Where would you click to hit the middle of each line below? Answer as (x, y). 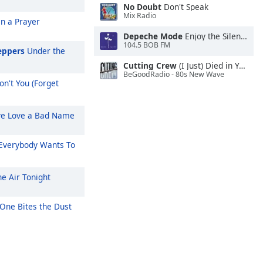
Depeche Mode (153, 36)
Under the (45, 51)
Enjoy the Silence (212, 36)
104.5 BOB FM (147, 45)
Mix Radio (140, 16)
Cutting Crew (150, 65)
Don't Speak (185, 7)
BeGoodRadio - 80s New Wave (174, 75)
